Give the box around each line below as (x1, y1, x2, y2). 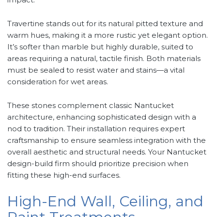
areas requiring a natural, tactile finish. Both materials (7, 54, 201, 63)
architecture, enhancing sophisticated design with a (7, 112, 196, 122)
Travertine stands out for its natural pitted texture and (7, 19, 203, 29)
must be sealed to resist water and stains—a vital (7, 65, 185, 75)
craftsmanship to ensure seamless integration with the (7, 136, 206, 145)
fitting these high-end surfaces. (7, 170, 121, 180)
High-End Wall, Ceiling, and (7, 192, 203, 211)
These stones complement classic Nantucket (7, 101, 174, 110)
